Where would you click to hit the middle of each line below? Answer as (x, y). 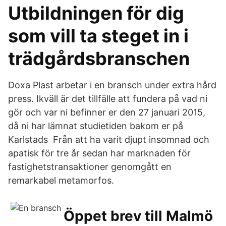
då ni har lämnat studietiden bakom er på (96, 126)
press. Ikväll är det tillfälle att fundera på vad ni (108, 99)
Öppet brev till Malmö (138, 216)
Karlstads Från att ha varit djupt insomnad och (109, 139)
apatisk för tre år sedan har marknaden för (99, 153)
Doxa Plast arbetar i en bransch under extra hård (112, 85)
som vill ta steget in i (98, 36)
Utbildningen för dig (96, 13)
